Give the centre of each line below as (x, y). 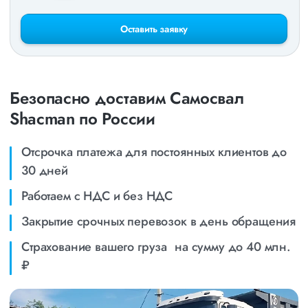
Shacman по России (82, 119)
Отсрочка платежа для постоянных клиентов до (154, 152)
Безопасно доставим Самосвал (127, 98)
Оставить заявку (154, 29)
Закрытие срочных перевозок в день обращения (159, 221)
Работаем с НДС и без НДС (97, 196)
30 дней (45, 170)
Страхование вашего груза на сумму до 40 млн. (156, 247)
